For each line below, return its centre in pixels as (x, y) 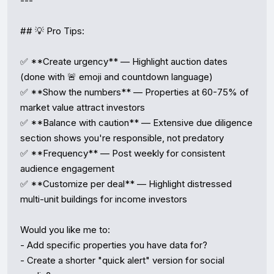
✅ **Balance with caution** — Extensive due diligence (136, 123)
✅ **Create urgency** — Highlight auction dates (124, 61)
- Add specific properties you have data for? (114, 245)
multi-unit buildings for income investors (104, 199)
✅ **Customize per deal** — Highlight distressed (126, 184)
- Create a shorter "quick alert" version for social (122, 260)
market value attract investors (85, 107)
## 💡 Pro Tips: (52, 31)
